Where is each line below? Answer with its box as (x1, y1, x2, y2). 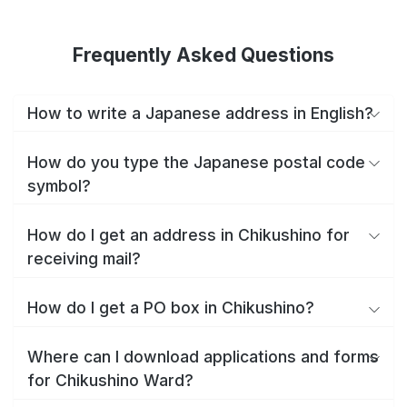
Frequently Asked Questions (73, 44, 334, 66)
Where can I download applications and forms (27, 347, 379, 367)
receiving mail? (27, 248, 141, 268)
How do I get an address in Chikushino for (27, 224, 350, 244)
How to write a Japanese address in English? (27, 103, 373, 123)
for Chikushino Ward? (27, 371, 194, 391)
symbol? (27, 175, 91, 195)
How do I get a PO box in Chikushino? (27, 298, 314, 318)
